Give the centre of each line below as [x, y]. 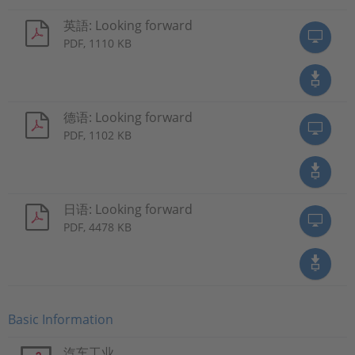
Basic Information [61, 319]
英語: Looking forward [128, 25]
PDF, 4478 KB [97, 227]
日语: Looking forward [128, 209]
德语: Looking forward [128, 117]
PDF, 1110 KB [97, 43]
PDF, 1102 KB [97, 135]
